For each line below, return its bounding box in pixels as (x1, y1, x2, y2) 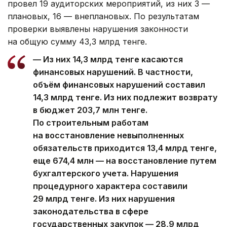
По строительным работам (33, 118, 148, 128)
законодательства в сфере (33, 206, 148, 217)
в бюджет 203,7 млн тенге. (33, 105, 147, 116)
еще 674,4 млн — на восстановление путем (33, 156, 216, 166)
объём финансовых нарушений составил (33, 80, 205, 90)
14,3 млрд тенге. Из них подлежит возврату (33, 92, 217, 103)
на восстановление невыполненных (33, 130, 184, 141)
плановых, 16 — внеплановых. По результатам (8, 11, 199, 22)
